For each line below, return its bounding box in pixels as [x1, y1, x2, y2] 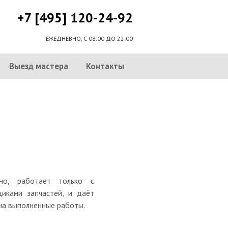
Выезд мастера [9, 61, 68, 72]
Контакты [85, 61, 124, 72]
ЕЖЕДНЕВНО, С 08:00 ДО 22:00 [46, 35, 133, 42]
